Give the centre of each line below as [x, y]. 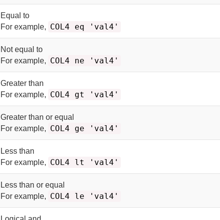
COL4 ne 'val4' [85, 61]
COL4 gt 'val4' [85, 95]
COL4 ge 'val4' [85, 128]
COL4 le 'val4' [85, 196]
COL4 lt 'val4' [85, 162]
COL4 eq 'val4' [85, 27]
